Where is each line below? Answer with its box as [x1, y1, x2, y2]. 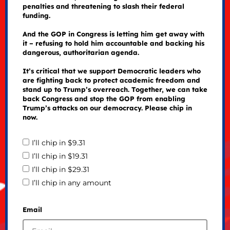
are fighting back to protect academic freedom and [22, 75, 200, 84]
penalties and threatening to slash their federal [22, 2, 184, 10]
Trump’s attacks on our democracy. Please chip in [22, 103, 192, 112]
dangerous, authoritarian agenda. [22, 48, 139, 56]
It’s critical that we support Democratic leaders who [22, 66, 201, 75]
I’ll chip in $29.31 [31, 165, 89, 175]
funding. [22, 11, 50, 20]
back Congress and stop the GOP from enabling [22, 94, 185, 103]
